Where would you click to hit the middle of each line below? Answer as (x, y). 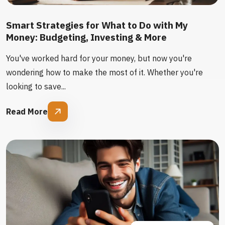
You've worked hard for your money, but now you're (99, 58)
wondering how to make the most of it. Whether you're (104, 72)
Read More (27, 111)
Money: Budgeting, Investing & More (86, 37)
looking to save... (36, 86)
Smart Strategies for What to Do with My (97, 25)
